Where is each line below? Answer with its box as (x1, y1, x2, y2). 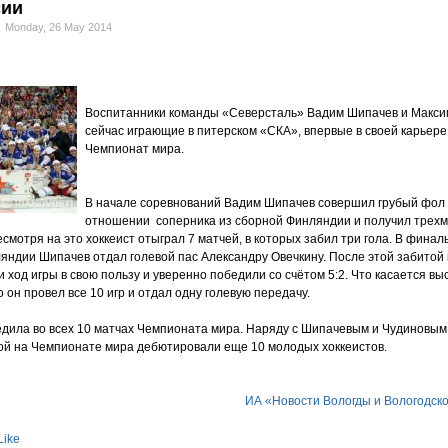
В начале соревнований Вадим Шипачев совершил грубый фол (85, 196, 445, 210)
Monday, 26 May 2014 (5, 21, 112, 33)
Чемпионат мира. (85, 142, 184, 156)
